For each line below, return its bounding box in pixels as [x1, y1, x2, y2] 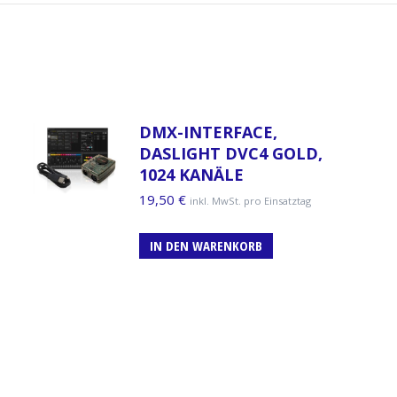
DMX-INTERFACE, [138, 121, 277, 143]
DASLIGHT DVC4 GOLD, [138, 142, 323, 164]
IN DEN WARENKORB [149, 236, 262, 254]
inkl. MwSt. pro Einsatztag [189, 193, 311, 207]
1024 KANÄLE [138, 163, 244, 185]
